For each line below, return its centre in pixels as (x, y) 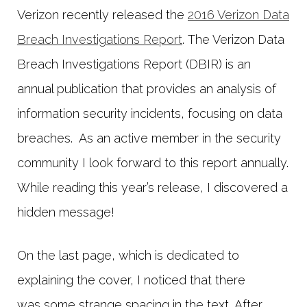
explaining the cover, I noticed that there (131, 280)
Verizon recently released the (102, 15)
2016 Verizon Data (238, 15)
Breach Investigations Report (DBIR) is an (134, 64)
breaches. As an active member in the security (149, 138)
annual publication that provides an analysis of (147, 89)
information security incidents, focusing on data (150, 113)
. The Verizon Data (233, 39)
